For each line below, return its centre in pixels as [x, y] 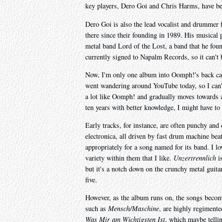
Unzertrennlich [195, 158]
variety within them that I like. [129, 158]
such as [97, 209]
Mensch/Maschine [134, 209]
